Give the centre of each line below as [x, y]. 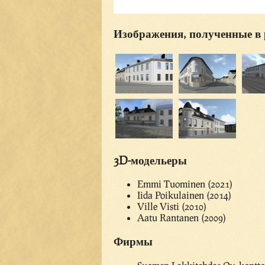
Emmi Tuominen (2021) [185, 184]
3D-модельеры [150, 160]
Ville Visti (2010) [172, 206]
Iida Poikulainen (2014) [184, 195]
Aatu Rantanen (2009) [182, 218]
